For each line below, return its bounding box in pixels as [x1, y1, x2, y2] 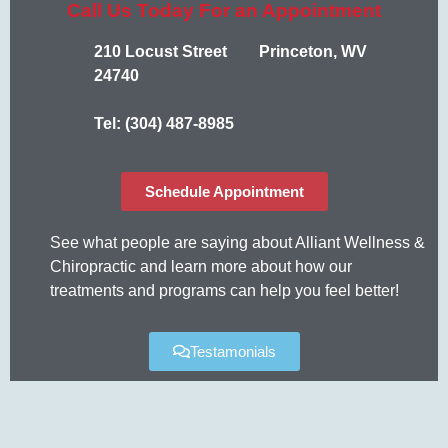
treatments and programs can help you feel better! [50, 281, 399, 299]
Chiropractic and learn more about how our [50, 257, 352, 275]
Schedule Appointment [144, 182, 304, 200]
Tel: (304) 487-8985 [94, 114, 234, 132]
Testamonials [189, 342, 276, 360]
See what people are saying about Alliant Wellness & [50, 233, 425, 251]
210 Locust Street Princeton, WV [94, 42, 367, 60]
